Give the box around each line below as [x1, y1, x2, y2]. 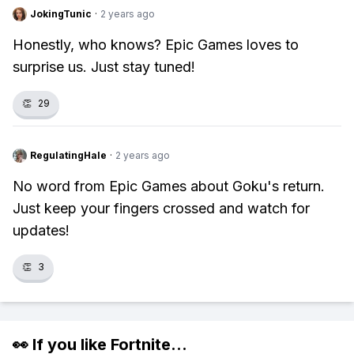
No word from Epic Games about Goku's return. [13, 178, 325, 194]
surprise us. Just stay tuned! [13, 58, 195, 75]
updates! [13, 222, 70, 239]
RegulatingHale [30, 149, 107, 161]
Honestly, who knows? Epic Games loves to [13, 36, 299, 53]
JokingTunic [30, 8, 92, 20]
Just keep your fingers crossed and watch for [13, 200, 310, 217]
